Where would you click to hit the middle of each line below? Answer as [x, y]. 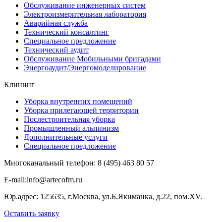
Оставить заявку [32, 214]
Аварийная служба [56, 23]
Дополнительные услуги [66, 137]
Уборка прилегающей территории [81, 111]
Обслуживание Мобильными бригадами [92, 59]
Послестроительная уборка [69, 119]
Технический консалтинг [66, 32]
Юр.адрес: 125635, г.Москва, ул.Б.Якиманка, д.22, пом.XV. [103, 197]
